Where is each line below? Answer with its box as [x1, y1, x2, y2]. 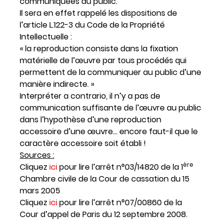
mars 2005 [20, 185, 60, 197]
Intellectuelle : [20, 31, 72, 43]
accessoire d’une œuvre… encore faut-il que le [20, 126, 198, 138]
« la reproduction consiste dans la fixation [20, 43, 178, 55]
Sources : [20, 149, 54, 161]
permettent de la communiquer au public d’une [20, 67, 201, 78]
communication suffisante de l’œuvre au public [20, 102, 201, 114]
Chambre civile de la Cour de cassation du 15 [20, 173, 189, 185]
